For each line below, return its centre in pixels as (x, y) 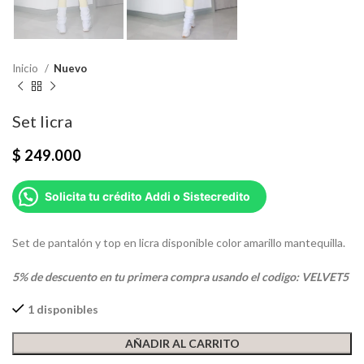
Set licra (42, 121)
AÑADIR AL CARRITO (182, 343)
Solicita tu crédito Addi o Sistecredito (147, 196)
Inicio (26, 68)
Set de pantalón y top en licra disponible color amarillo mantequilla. (179, 242)
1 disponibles (63, 309)
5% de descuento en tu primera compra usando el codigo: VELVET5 (180, 276)
